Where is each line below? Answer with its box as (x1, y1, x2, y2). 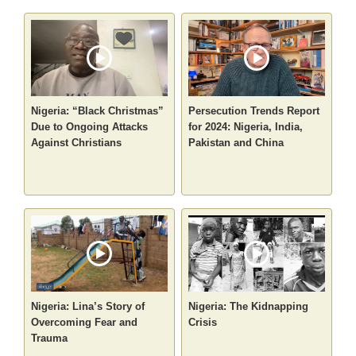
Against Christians (31, 137, 122, 149)
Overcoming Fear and (31, 316, 138, 329)
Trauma (31, 332, 68, 345)
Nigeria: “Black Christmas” (31, 105, 164, 118)
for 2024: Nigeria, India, (188, 121, 303, 133)
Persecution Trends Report (188, 105, 319, 118)
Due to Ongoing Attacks (31, 121, 149, 133)
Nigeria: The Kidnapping (188, 300, 308, 313)
